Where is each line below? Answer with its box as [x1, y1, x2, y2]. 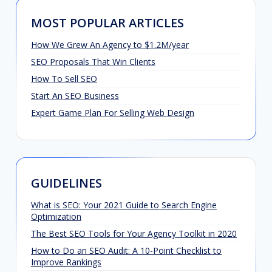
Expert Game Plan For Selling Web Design [31, 106, 194, 118]
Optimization [31, 210, 81, 222]
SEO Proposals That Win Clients [31, 55, 155, 67]
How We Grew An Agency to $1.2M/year [31, 38, 189, 50]
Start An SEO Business [31, 89, 119, 101]
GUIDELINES [31, 174, 102, 191]
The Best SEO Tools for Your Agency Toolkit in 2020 [31, 227, 237, 239]
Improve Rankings [31, 256, 101, 268]
